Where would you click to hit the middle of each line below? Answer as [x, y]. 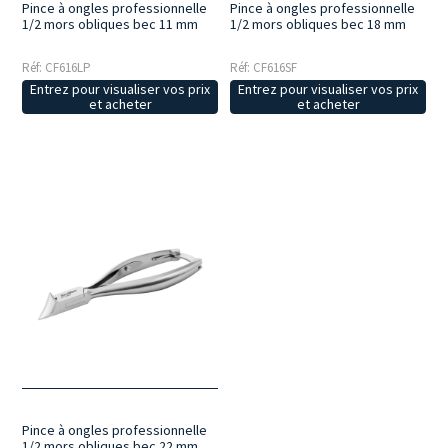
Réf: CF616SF [264, 68]
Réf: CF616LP [57, 68]
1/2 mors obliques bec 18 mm [318, 24]
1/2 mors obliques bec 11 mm [110, 24]
